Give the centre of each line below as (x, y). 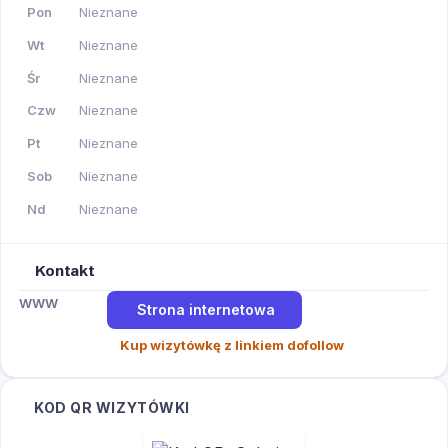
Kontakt (65, 271)
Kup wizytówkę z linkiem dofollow (232, 345)
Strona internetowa (206, 310)
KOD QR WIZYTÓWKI (112, 407)
